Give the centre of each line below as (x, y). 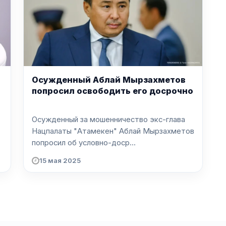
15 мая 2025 (60, 161)
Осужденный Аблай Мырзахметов (109, 80)
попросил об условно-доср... (84, 143)
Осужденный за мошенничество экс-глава (108, 119)
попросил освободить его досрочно (112, 91)
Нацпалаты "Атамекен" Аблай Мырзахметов (113, 131)
